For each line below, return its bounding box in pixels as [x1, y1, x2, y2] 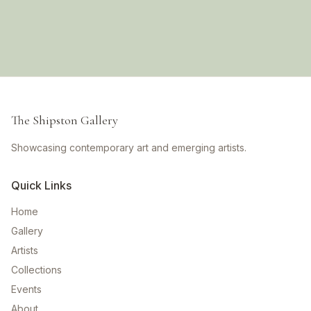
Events [11, 283, 42, 295]
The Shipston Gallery [11, 112, 118, 128]
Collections [11, 263, 62, 276]
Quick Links [11, 178, 72, 192]
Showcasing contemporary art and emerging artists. [11, 141, 246, 153]
